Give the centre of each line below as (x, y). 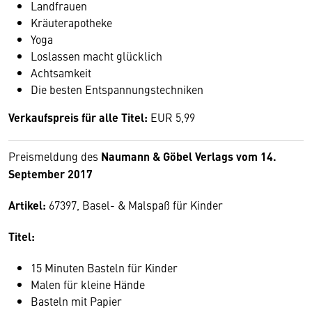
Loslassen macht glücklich (96, 56)
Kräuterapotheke (71, 22)
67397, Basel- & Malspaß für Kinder (134, 205)
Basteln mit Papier (76, 301)
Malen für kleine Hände (88, 284)
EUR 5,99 (171, 117)
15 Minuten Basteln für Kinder (104, 267)
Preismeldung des (55, 156)
